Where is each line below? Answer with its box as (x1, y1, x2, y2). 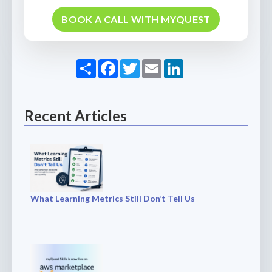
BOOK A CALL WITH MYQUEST (61, 13, 211, 25)
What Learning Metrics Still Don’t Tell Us (30, 192, 195, 203)
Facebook (118, 57, 165, 70)
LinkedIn (183, 57, 225, 70)
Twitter (140, 57, 176, 70)
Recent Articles (24, 107, 127, 124)
